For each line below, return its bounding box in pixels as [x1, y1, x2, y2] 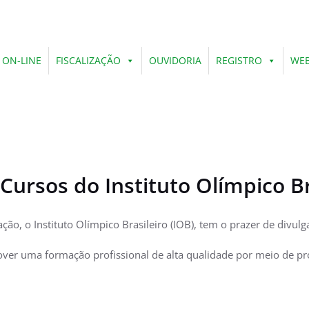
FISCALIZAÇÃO [56, 54, 121, 68]
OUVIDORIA [149, 54, 201, 68]
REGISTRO [216, 54, 262, 68]
